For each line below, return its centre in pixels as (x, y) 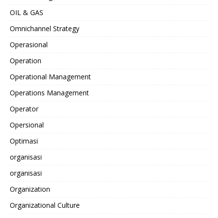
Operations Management (49, 92)
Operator (24, 109)
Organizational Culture (45, 205)
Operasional (29, 44)
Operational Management (50, 76)
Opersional (27, 125)
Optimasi (24, 141)
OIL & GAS (27, 12)
